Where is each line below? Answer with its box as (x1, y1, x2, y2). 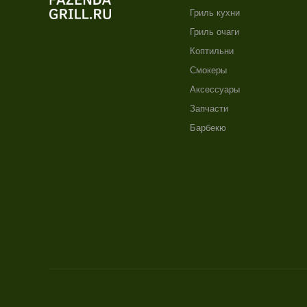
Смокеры (190, 65, 228, 75)
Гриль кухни (190, 8, 241, 18)
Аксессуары (190, 84, 241, 95)
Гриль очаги (190, 27, 240, 37)
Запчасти (190, 103, 229, 114)
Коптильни (190, 46, 234, 56)
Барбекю (190, 123, 227, 133)
